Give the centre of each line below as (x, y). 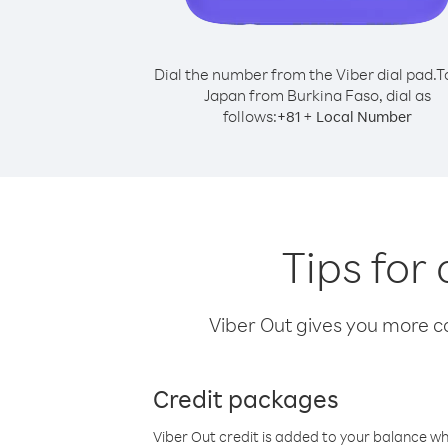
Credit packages (246, 398)
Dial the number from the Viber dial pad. (294, 74)
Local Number (363, 116)
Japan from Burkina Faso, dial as (317, 95)
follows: (249, 116)
